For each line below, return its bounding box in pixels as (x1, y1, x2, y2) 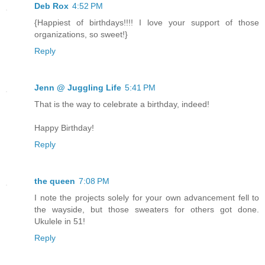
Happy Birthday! (34, 123, 94, 133)
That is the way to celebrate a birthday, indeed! (34, 99, 209, 109)
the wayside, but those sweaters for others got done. (34, 205, 259, 215)
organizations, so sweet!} (34, 30, 128, 40)
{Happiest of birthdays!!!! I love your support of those (34, 18, 259, 28)
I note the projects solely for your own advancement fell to (34, 193, 259, 203)
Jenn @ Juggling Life (34, 83, 121, 93)
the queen (34, 176, 75, 186)
